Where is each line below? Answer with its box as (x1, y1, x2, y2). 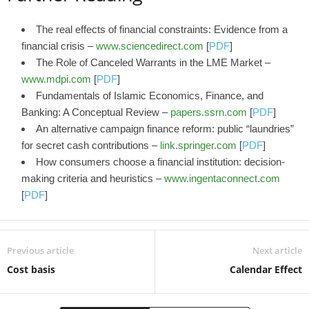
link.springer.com (160, 139, 237, 151)
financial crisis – (21, 40, 96, 52)
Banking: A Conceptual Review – (21, 106, 170, 118)
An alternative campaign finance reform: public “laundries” (36, 123, 294, 134)
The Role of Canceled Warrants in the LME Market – (36, 57, 270, 68)
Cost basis (7, 263, 55, 276)
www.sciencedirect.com (96, 40, 203, 52)
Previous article (7, 244, 74, 257)
